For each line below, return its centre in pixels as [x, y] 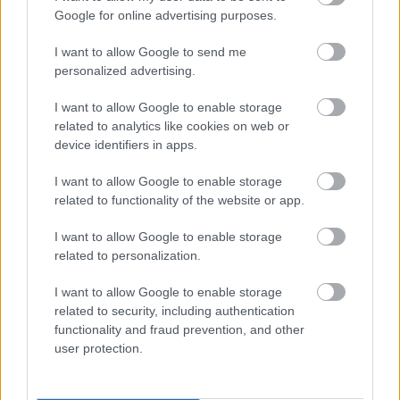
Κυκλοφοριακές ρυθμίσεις [102, 106]
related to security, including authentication [175, 311]
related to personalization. [128, 255]
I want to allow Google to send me [150, 52]
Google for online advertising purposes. [166, 15]
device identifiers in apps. [126, 145]
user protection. [99, 348]
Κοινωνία [184, 285]
